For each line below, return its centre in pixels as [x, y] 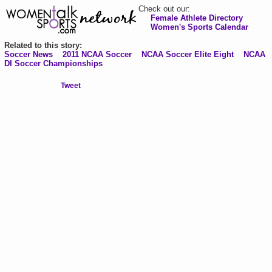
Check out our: [164, 9]
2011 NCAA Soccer [97, 54]
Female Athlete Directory [197, 18]
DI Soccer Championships [53, 63]
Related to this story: [43, 45]
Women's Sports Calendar [199, 27]
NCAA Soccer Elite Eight [188, 54]
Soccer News [29, 54]
